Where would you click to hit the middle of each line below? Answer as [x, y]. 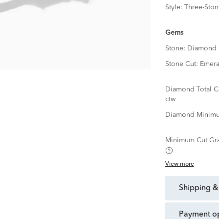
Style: [175, 8]
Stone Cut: [182, 64]
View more [179, 164]
